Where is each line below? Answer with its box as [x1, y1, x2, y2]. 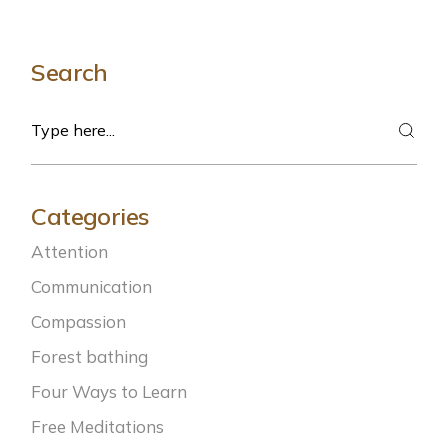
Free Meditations [31, 416, 165, 438]
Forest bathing [31, 346, 149, 368]
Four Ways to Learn [31, 381, 188, 403]
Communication [31, 276, 153, 298]
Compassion [31, 311, 127, 333]
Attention [31, 241, 109, 263]
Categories [31, 201, 150, 232]
